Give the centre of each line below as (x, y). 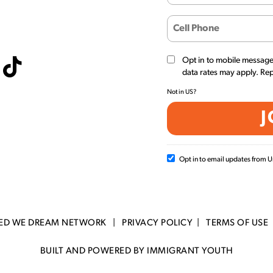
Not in (176, 93)
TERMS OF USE (237, 224)
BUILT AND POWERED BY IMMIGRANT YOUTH (136, 252)
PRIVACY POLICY (157, 224)
